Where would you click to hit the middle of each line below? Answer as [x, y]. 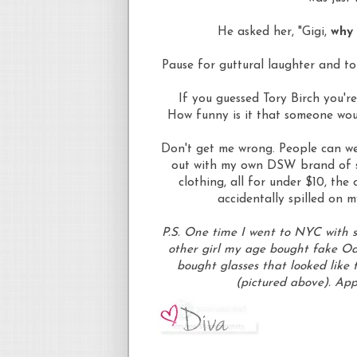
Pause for [190, 65]
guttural [241, 65]
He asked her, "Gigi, [274, 31]
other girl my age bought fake [255, 249]
